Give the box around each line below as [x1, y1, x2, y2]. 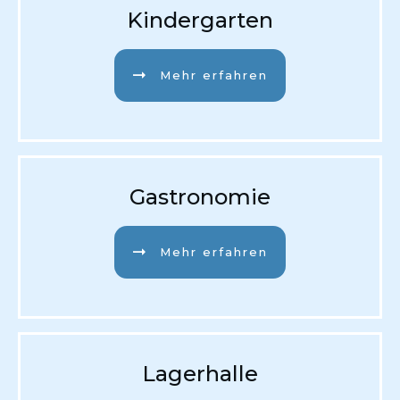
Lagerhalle [142, 360, 258, 387]
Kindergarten [127, 6, 273, 33]
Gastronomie [129, 183, 271, 210]
